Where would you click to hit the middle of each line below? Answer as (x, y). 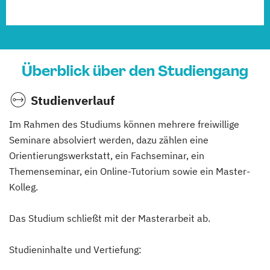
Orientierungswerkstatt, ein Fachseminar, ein (107, 155)
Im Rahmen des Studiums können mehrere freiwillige (124, 124)
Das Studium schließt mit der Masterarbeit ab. (110, 218)
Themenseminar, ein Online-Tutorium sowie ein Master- (130, 171)
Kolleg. (24, 187)
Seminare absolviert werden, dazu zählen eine (109, 140)
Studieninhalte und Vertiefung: (75, 249)
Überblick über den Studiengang (135, 71)
